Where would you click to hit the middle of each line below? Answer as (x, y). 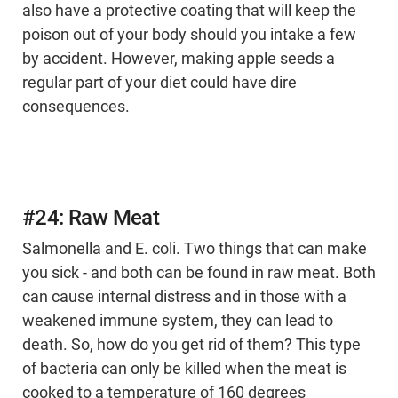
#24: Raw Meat (91, 218)
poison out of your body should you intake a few (189, 35)
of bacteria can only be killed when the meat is (184, 369)
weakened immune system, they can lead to (178, 321)
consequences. (76, 107)
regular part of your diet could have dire (159, 83)
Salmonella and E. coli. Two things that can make (195, 249)
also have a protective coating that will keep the (189, 11)
